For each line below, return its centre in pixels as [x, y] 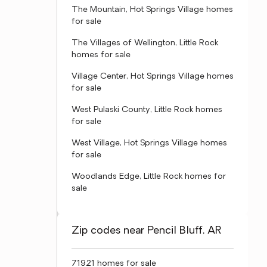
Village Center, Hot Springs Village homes [153, 77]
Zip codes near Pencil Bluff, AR [147, 231]
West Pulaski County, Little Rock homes [147, 110]
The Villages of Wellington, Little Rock [145, 43]
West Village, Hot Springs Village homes [149, 143]
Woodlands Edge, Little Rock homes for [149, 177]
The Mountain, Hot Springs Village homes [152, 10]
